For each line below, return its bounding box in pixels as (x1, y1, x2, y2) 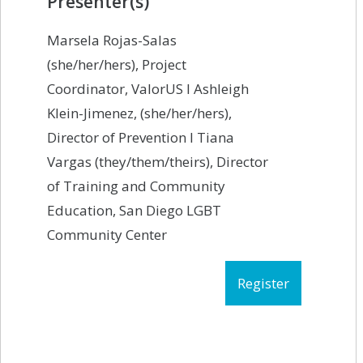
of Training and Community (47, 176, 225, 195)
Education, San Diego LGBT (47, 200, 221, 220)
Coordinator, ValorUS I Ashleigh (47, 79, 249, 98)
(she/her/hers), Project (47, 54, 186, 74)
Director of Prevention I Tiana (47, 127, 234, 147)
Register (237, 273, 289, 293)
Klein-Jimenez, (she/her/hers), (47, 103, 232, 122)
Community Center (47, 224, 167, 244)
